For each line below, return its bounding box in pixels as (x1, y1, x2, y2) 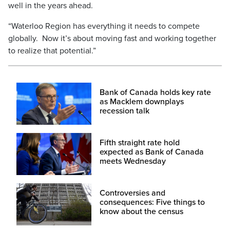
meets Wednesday (99, 156, 166, 167)
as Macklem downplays (99, 97, 184, 107)
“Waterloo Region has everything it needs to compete (8, 21, 200, 32)
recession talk (99, 106, 149, 117)
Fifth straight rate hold (99, 138, 180, 148)
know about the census (99, 206, 183, 217)
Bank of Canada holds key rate (99, 87, 211, 98)
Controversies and (99, 188, 165, 199)
